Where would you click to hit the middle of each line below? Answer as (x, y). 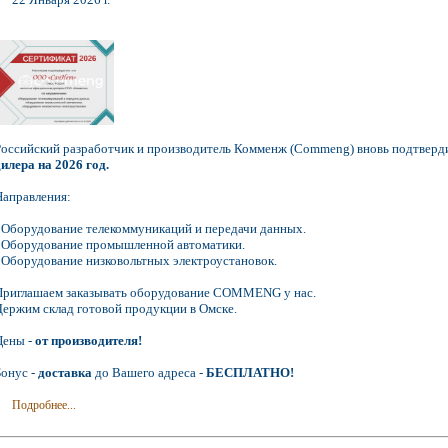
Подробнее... (44, 405)
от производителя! (88, 341)
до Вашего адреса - (149, 373)
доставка (65, 373)
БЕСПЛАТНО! (250, 373)
